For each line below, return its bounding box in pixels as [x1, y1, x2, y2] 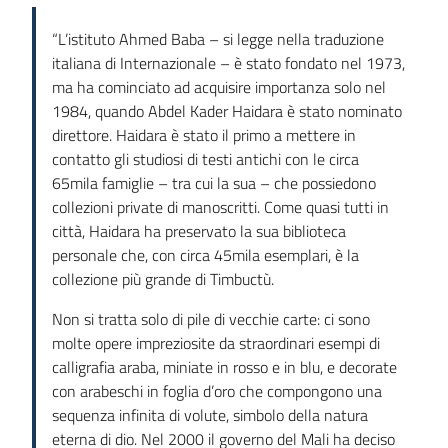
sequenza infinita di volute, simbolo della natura [52, 403, 368, 428]
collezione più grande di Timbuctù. [52, 267, 274, 292]
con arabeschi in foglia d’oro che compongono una [52, 379, 382, 404]
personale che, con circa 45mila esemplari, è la [52, 243, 359, 268]
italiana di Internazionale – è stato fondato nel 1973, [52, 51, 405, 76]
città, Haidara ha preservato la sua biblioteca [52, 219, 346, 244]
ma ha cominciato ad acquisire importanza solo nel [52, 75, 386, 100]
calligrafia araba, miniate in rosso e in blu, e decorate [52, 355, 397, 380]
